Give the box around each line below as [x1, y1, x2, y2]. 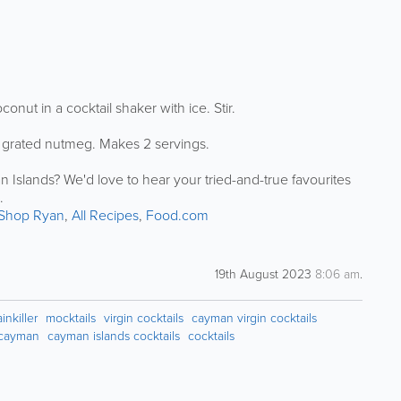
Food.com [146, 204, 209, 226]
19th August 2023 [215, 264, 316, 284]
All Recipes [72, 204, 139, 226]
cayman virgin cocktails [192, 308, 317, 328]
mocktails [46, 308, 96, 328]
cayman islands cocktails [47, 326, 180, 346]
